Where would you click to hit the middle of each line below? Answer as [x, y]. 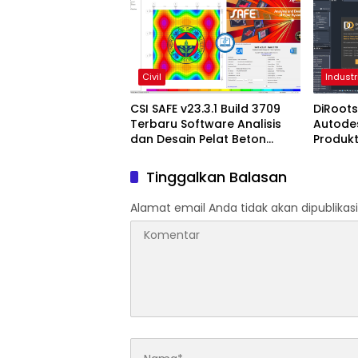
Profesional [163, 155]
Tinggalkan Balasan [217, 177]
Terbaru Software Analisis [206, 124]
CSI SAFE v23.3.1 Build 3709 [205, 109]
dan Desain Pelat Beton [198, 139]
